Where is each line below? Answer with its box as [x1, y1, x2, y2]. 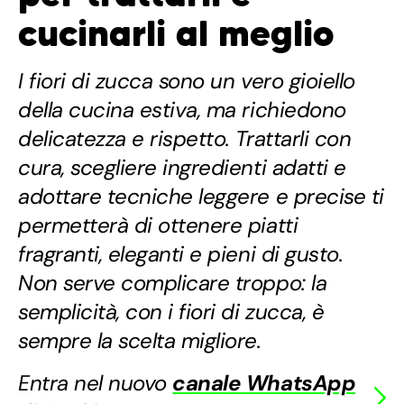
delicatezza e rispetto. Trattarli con [18, 124, 352, 153]
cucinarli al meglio [18, 11, 334, 57]
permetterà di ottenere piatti [18, 211, 298, 240]
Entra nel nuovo [18, 369, 173, 398]
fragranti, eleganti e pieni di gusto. [18, 240, 344, 269]
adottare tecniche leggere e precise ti [18, 182, 384, 211]
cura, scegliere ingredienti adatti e [18, 153, 346, 182]
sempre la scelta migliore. [18, 326, 262, 355]
